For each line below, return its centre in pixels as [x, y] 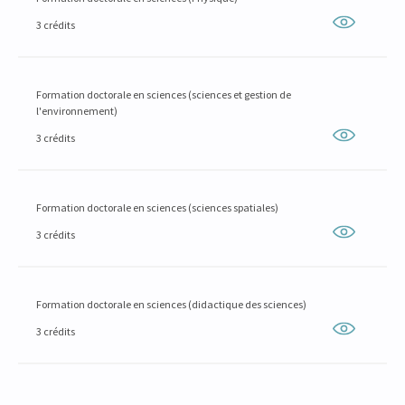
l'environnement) [77, 111]
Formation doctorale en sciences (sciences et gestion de [164, 94]
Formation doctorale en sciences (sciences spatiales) [157, 207]
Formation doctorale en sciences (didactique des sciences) [171, 304]
